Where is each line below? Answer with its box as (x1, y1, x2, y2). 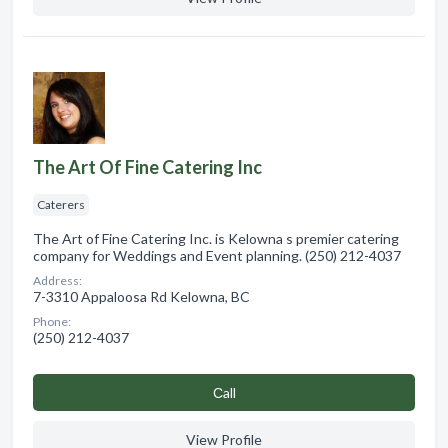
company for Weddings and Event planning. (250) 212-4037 (33, 246, 401, 264)
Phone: (33, 313, 71, 329)
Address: (33, 272, 82, 288)
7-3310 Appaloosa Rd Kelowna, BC (33, 287, 250, 305)
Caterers (37, 196, 85, 212)
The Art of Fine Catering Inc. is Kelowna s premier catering (33, 229, 399, 247)
